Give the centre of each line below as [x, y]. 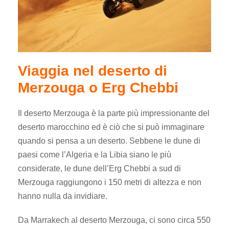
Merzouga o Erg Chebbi [98, 88]
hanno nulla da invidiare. [63, 196]
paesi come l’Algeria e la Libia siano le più [95, 155]
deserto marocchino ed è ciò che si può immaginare [111, 127]
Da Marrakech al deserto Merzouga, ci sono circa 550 [114, 220]
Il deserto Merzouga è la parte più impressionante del [114, 113]
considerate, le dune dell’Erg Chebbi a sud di [99, 169]
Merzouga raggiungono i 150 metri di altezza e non [110, 182]
